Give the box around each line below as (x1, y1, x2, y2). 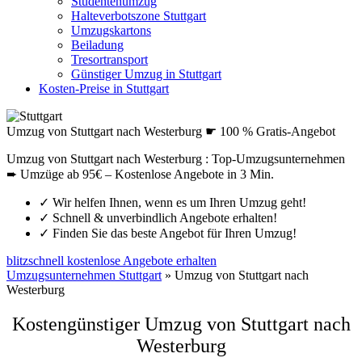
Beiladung (71, 38, 124, 52)
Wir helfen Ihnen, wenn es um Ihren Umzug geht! (49, 196, 306, 209)
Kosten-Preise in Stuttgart (39, 82, 169, 95)
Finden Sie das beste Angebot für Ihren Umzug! (49, 226, 297, 240)
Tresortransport (71, 53, 148, 66)
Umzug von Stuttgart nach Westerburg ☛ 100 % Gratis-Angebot (6, 124, 335, 138)
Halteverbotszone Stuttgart (71, 9, 206, 23)
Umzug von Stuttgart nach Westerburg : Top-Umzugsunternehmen (6, 152, 345, 166)
